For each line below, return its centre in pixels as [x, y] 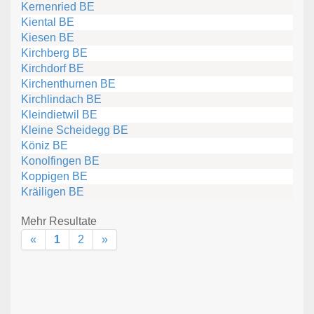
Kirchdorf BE [53, 68]
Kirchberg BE [54, 53]
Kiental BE [48, 22]
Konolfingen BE [60, 161]
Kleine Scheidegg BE [75, 130]
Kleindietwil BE [59, 114]
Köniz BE [45, 145]
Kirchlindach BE [61, 99]
